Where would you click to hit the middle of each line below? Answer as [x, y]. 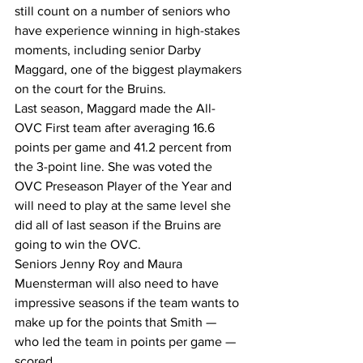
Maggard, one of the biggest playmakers [130, 69]
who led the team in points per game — [127, 342]
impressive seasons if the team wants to [128, 303]
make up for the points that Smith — [117, 322]
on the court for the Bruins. [90, 89]
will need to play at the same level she [124, 205]
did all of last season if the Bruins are [120, 225]
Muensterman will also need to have [118, 283]
